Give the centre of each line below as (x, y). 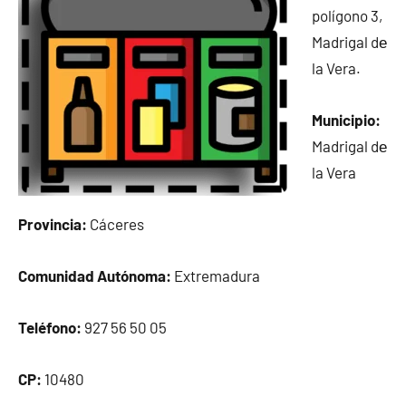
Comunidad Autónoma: (95, 275)
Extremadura (216, 275)
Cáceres (116, 224)
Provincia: (53, 224)
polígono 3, (347, 15)
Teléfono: (50, 327)
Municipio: (346, 120)
